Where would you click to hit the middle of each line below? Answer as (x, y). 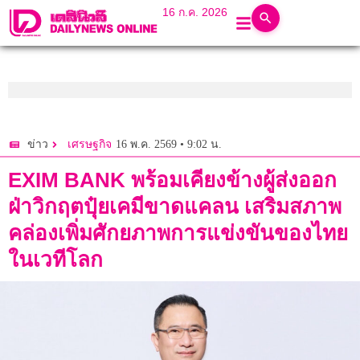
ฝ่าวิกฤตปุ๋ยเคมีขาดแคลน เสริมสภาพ (175, 207)
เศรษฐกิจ (90, 145)
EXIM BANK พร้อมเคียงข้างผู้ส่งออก (172, 180)
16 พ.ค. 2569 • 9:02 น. (169, 144)
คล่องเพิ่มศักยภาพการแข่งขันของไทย (178, 233)
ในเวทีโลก (55, 260)
